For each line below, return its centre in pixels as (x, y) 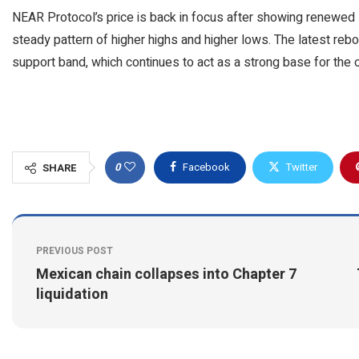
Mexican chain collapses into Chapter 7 (166, 274)
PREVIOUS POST (75, 250)
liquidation (72, 294)
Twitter (302, 167)
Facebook (206, 167)
